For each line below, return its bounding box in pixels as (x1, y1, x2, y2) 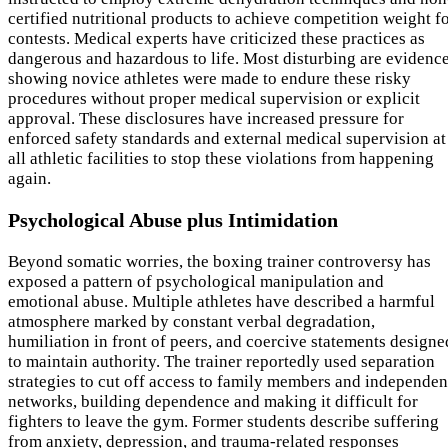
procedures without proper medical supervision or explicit (8, 89, 420, 109)
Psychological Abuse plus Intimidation (8, 209, 338, 232)
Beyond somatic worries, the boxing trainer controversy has (8, 252, 431, 271)
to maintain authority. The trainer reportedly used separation (8, 352, 435, 371)
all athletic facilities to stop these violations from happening (8, 149, 434, 169)
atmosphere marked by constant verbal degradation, (8, 312, 375, 331)
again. (8, 169, 51, 189)
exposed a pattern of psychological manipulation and (8, 272, 384, 291)
